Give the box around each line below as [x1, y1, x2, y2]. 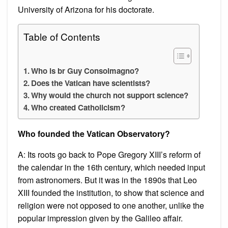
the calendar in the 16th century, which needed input [18, 161, 205, 173]
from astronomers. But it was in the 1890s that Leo [18, 174, 197, 186]
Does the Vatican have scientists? [31, 77, 151, 89]
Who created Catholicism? [31, 101, 126, 113]
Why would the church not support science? [31, 89, 189, 101]
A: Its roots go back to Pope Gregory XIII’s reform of [18, 148, 201, 160]
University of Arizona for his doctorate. [18, 3, 154, 15]
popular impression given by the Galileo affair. [18, 212, 183, 224]
